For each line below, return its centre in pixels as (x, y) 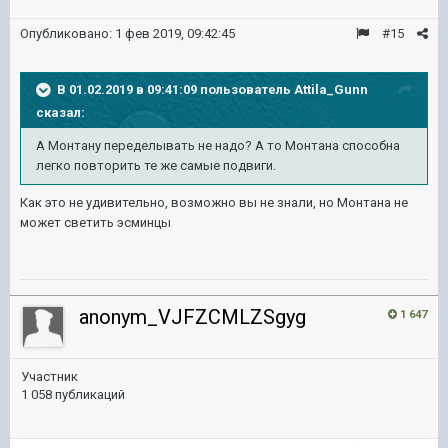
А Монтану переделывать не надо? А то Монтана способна (218, 145)
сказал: (60, 112)
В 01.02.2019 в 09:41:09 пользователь (175, 89)
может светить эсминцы (95, 222)
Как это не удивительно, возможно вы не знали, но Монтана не (214, 202)
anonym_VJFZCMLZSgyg (192, 316)
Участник (49, 376)
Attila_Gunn (331, 89)
